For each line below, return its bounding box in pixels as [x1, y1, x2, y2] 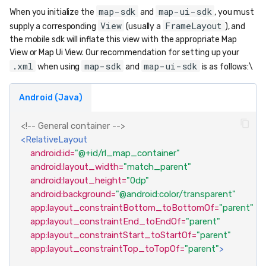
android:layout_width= [30, 161, 123, 173]
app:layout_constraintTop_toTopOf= [30, 243, 185, 255]
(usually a [124, 21, 163, 32]
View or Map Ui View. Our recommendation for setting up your [9, 47, 240, 58]
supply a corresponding [9, 21, 98, 32]
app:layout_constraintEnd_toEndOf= [30, 216, 186, 227]
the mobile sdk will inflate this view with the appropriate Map [9, 34, 237, 45]
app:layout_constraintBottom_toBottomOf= [30, 202, 219, 214]
